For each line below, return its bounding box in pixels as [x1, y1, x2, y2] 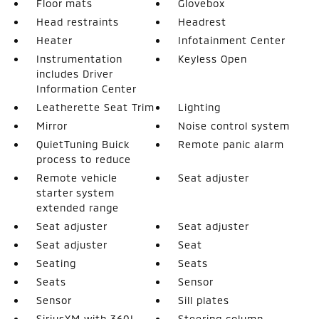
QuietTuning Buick [36, 137, 130, 150]
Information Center [36, 82, 137, 95]
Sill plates [178, 293, 230, 306]
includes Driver [36, 67, 113, 80]
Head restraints [36, 15, 119, 28]
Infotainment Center [178, 33, 286, 46]
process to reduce [36, 152, 131, 165]
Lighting [178, 100, 221, 113]
